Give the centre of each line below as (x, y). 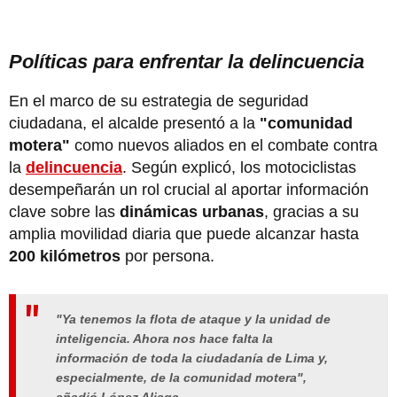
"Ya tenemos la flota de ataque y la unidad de (193, 319)
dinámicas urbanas (192, 211)
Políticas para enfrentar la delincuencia (187, 61)
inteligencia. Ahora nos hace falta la (164, 338)
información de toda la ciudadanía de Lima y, (192, 358)
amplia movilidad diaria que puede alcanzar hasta (184, 234)
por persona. (170, 256)
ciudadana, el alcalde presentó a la (134, 123)
